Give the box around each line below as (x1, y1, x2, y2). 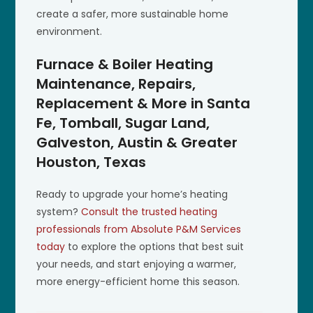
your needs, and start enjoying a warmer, (36, 256, 237, 271)
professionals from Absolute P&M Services (36, 221, 242, 236)
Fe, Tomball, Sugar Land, (36, 112, 210, 133)
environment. (36, 24, 103, 38)
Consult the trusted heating (81, 204, 218, 219)
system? (36, 204, 82, 219)
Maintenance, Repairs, (36, 73, 196, 94)
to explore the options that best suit (65, 239, 245, 254)
